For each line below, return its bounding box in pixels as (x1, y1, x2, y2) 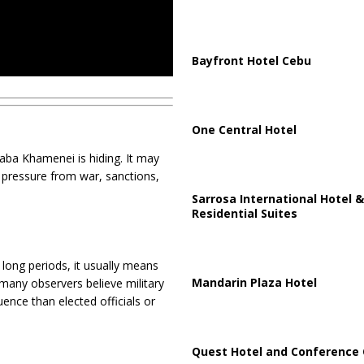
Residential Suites (191, 205, 297, 221)
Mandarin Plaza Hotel (191, 274, 317, 290)
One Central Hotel (191, 121, 297, 137)
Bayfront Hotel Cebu (191, 52, 311, 68)
